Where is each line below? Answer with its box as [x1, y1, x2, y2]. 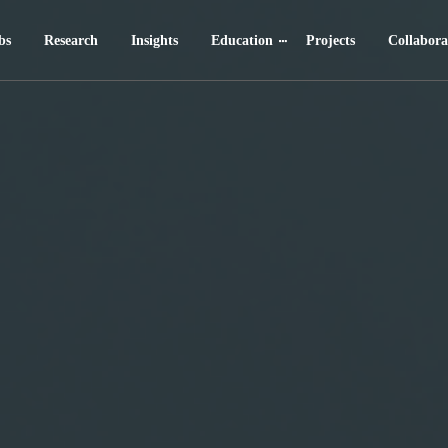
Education [211, 33, 273, 48]
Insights [131, 33, 178, 48]
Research [44, 33, 98, 48]
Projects [306, 33, 355, 48]
